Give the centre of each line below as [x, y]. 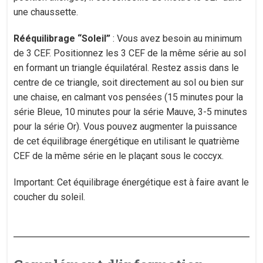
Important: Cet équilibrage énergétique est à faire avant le [131, 182]
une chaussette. [46, 12]
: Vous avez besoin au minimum [176, 38]
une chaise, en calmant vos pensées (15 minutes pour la [129, 97]
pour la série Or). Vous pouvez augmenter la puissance [126, 127]
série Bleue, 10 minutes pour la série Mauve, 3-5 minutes [131, 112]
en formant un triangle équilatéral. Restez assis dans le [127, 68]
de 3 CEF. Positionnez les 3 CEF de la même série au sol [130, 53]
